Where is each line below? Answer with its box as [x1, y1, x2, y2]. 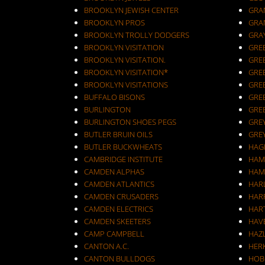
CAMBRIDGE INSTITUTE [84, 154, 163, 164]
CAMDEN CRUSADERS [84, 191, 159, 202]
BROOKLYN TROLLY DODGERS [84, 30, 189, 40]
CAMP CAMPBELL [84, 228, 144, 239]
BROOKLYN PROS [84, 17, 145, 28]
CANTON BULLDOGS [84, 253, 155, 264]
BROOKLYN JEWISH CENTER [84, 5, 179, 15]
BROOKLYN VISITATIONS [84, 79, 168, 90]
